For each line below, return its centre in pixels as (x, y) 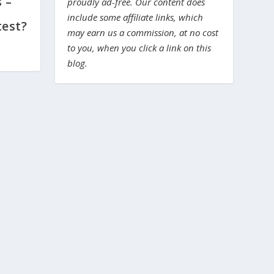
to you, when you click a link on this (139, 48)
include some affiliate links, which (135, 17)
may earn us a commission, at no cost (143, 32)
